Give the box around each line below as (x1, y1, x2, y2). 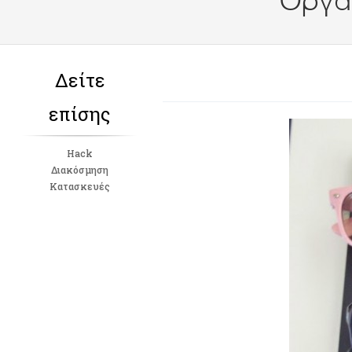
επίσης (49, 101, 112, 126)
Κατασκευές (49, 179, 111, 192)
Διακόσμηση (51, 163, 109, 176)
